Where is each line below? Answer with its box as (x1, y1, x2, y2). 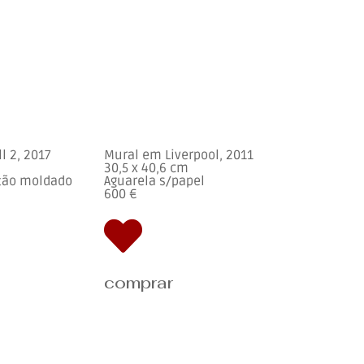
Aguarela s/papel (104, 173, 205, 190)
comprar (104, 272, 173, 294)
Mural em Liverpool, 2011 (104, 147, 253, 164)
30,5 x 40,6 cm (104, 160, 188, 177)
